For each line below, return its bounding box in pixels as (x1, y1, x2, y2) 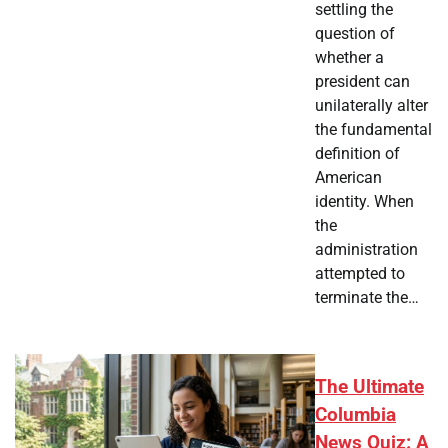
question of (315, 24, 395, 44)
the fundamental (315, 120, 432, 140)
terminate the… (315, 288, 419, 308)
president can (315, 72, 410, 92)
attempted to (315, 264, 405, 284)
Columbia (315, 404, 396, 427)
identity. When (315, 192, 414, 212)
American (315, 168, 382, 188)
